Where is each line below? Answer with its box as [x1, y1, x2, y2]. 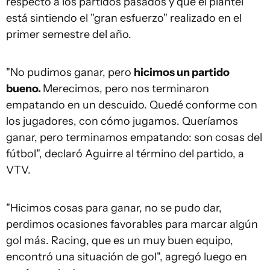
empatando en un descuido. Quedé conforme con [6, 98, 257, 111]
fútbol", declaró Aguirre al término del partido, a [6, 147, 244, 160]
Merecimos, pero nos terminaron [43, 82, 209, 95]
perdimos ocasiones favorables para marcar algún [6, 218, 258, 231]
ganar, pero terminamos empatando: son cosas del [6, 131, 262, 144]
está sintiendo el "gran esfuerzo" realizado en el [6, 11, 242, 25]
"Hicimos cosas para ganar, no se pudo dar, [6, 201, 222, 215]
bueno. [6, 82, 43, 95]
